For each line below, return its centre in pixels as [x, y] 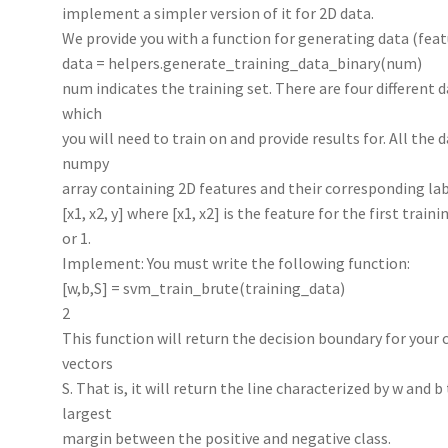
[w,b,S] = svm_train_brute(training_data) [204, 287]
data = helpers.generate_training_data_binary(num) [242, 62]
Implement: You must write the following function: [236, 262]
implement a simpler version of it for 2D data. [218, 12]
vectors [88, 362]
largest [87, 412]
